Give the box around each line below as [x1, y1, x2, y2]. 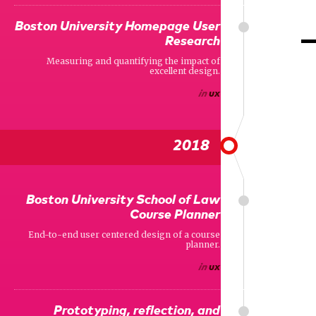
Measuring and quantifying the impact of [47, 56, 220, 66]
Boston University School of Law [26, 194, 220, 207]
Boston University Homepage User [15, 20, 220, 33]
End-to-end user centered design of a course [28, 229, 220, 240]
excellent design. [150, 66, 220, 76]
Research [165, 35, 220, 48]
